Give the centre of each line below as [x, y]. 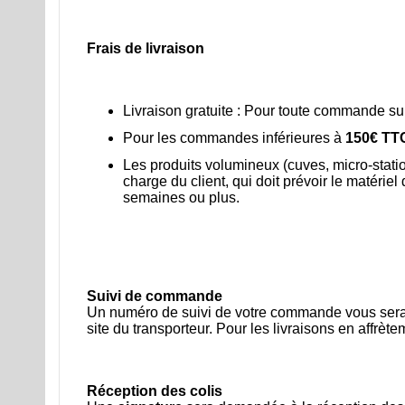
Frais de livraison [146, 49]
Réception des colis [155, 391]
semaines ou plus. [181, 197]
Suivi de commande [155, 297]
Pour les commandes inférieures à [234, 137]
